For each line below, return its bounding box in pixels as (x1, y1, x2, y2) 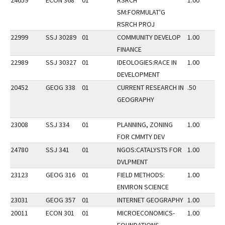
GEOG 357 (46, 195, 75, 204)
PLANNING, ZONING (117, 120, 173, 129)
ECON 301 (46, 208, 74, 217)
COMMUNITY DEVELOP (117, 33, 181, 42)
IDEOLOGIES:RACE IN (117, 58, 177, 67)
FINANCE (117, 45, 142, 54)
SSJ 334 (46, 120, 69, 129)
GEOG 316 (46, 170, 75, 179)
